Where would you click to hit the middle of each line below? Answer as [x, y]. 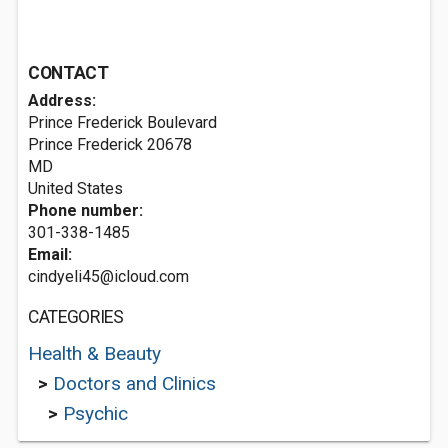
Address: [62, 100]
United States [75, 188]
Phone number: [85, 210]
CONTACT [68, 73]
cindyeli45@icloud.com [108, 276]
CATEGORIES [76, 317]
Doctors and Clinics [134, 383]
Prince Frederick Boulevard [122, 122]
